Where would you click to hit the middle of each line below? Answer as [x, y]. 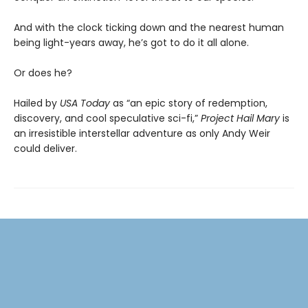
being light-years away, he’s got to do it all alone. [131, 43]
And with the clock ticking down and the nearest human [149, 28]
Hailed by [37, 103]
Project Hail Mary [240, 119]
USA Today [86, 103]
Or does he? [43, 73]
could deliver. [45, 149]
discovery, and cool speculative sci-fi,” [107, 119]
